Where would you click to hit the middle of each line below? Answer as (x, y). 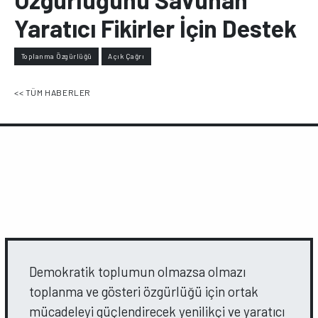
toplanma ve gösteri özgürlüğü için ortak (144, 292)
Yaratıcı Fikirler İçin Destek (155, 28)
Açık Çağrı (126, 56)
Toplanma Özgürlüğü (56, 56)
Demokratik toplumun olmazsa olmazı (138, 272)
